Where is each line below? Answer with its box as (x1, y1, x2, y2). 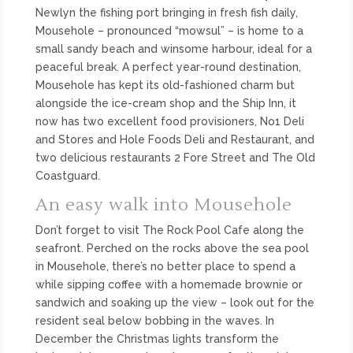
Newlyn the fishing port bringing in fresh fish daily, (35, 6, 298, 19)
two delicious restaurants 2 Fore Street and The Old (35, 150, 315, 164)
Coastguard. (35, 169, 100, 182)
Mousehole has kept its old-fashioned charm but (35, 78, 295, 91)
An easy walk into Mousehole (35, 193, 292, 216)
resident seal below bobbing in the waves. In (35, 314, 274, 327)
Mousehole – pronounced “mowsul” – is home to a (35, 24, 303, 37)
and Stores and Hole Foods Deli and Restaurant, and (35, 132, 314, 146)
